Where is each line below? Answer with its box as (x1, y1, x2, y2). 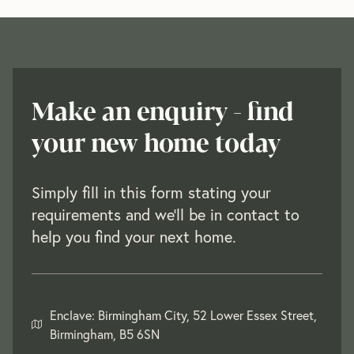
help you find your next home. (32, 225, 236, 247)
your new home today (32, 122, 281, 159)
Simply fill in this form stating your (32, 181, 271, 203)
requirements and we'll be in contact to (32, 203, 299, 225)
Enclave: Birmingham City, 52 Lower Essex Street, (49, 306, 317, 323)
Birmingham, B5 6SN (49, 325, 160, 342)
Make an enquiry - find (32, 90, 294, 127)
